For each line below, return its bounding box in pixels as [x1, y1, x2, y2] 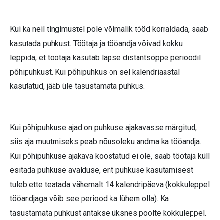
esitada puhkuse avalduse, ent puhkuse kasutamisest [10, 165, 193, 175]
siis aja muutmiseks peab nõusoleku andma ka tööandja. [10, 137, 201, 146]
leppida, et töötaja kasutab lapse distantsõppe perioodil [10, 53, 201, 62]
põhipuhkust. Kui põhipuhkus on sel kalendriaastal [10, 67, 180, 77]
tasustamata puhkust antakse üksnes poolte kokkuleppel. [10, 208, 206, 218]
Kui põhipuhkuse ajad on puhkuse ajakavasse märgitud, [10, 122, 197, 132]
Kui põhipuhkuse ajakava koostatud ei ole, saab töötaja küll [10, 151, 210, 161]
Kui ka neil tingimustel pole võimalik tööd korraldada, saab [10, 24, 208, 34]
